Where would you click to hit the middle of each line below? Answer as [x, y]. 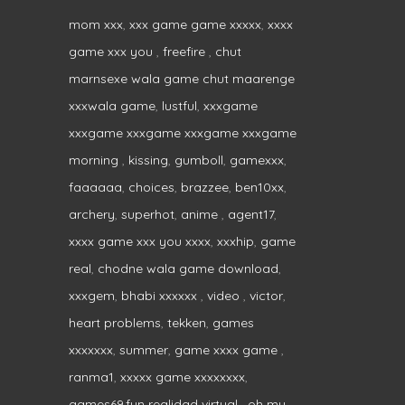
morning [95, 160]
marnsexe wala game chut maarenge [182, 78]
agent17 [251, 214]
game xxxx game [228, 349]
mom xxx [96, 24]
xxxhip [235, 241]
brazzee [205, 187]
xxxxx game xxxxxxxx [183, 377]
